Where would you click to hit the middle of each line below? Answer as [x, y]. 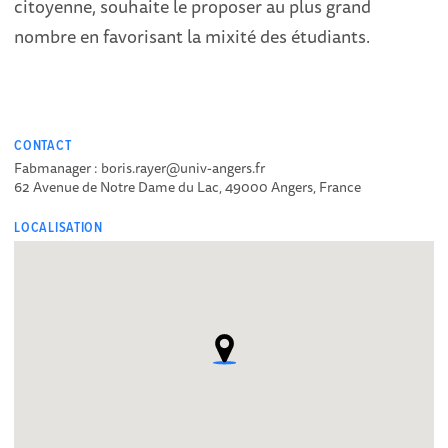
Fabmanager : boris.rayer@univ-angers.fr [140, 167]
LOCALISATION [58, 227]
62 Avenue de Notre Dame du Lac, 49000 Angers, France [188, 186]
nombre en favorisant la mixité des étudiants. [192, 36]
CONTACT [43, 145]
